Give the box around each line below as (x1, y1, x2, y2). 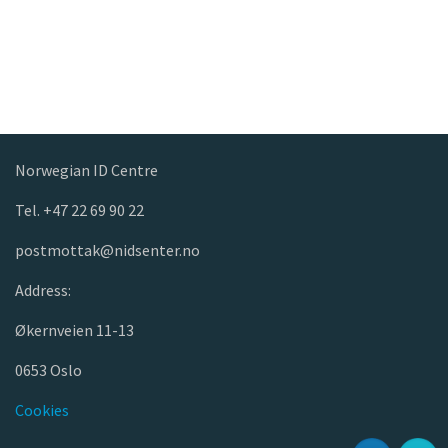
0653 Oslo (15, 360, 82, 380)
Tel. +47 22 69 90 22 (15, 200, 144, 220)
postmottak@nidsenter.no (15, 240, 200, 260)
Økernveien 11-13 (15, 320, 134, 340)
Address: (15, 280, 71, 300)
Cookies (15, 400, 69, 420)
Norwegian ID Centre (15, 160, 158, 180)
